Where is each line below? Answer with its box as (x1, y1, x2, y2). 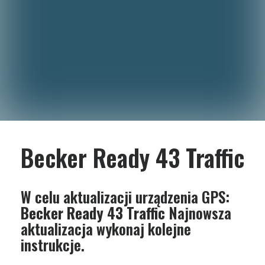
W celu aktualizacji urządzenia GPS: (21, 186, 230, 208)
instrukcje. (21, 234, 85, 256)
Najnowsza (165, 202, 231, 224)
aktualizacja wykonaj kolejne (21, 218, 191, 240)
